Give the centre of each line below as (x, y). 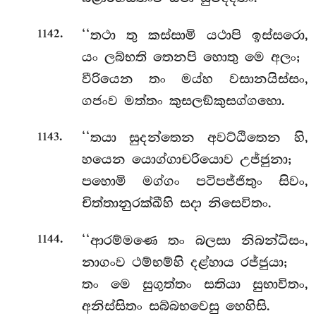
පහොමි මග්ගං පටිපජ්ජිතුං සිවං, (195, 182)
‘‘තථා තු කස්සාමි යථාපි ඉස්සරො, (195, 35)
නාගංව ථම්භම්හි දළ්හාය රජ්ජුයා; (184, 262)
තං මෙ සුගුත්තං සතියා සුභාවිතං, (195, 284)
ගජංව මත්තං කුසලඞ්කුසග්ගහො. (183, 101)
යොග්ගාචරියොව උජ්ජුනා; (211, 160)
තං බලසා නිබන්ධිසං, (238, 240)
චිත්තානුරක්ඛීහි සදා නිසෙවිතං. (176, 203)
